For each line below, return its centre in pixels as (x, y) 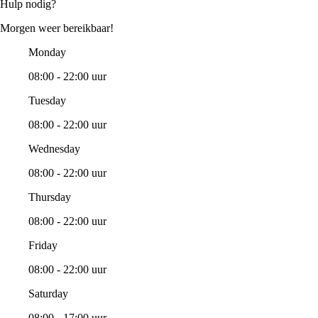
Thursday (50, 197)
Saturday (48, 294)
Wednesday (54, 149)
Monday (47, 53)
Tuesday (47, 101)
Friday (43, 246)
